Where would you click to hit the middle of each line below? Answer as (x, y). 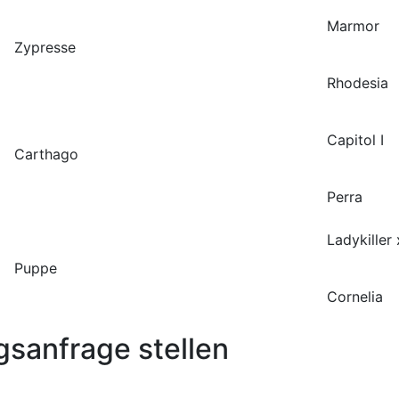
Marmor (353, 26)
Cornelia (355, 297)
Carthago (46, 155)
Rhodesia (358, 83)
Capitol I (355, 140)
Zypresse (45, 48)
